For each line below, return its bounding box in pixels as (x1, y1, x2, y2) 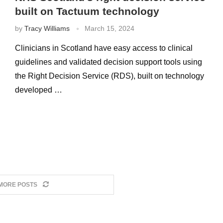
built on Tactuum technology (14, 5, 159, 17)
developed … (14, 86, 62, 94)
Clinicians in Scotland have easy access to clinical (14, 44, 193, 52)
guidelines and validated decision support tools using (14, 58, 202, 66)
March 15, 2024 (84, 24, 134, 32)
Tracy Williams (24, 24, 70, 32)
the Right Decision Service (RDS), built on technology (14, 72, 204, 80)
